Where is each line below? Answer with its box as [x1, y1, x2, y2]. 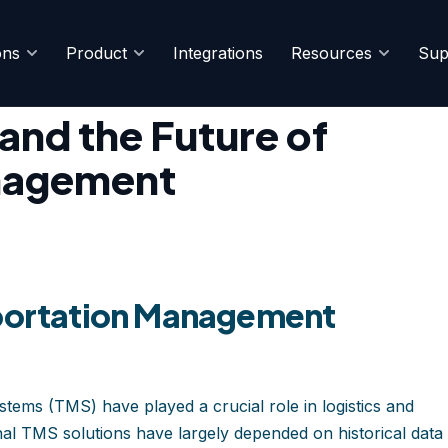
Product [66, 43, 127, 63]
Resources [291, 43, 372, 63]
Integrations [173, 43, 263, 63]
